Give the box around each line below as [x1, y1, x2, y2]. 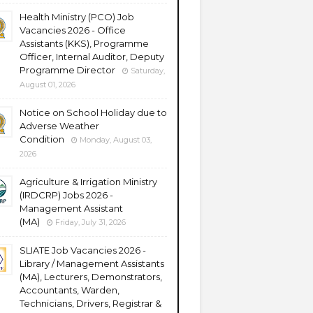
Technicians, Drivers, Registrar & [20, 298, 161, 309]
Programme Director [20, 64, 115, 75]
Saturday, [131, 66, 165, 75]
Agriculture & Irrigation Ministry [20, 176, 157, 187]
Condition [20, 133, 64, 145]
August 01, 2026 [20, 80, 75, 89]
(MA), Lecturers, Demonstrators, [20, 271, 162, 282]
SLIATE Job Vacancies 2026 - [20, 245, 146, 256]
